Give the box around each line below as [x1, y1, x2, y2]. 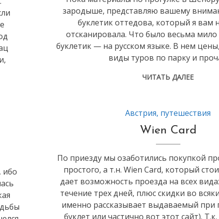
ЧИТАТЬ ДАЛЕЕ [142, 72, 194, 82]
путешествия [160, 108, 211, 118]
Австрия [125, 108, 157, 118]
